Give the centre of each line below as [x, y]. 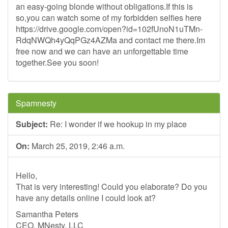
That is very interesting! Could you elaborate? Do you [111, 187]
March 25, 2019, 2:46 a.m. [77, 146]
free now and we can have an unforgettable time [102, 51]
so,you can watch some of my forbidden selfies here [109, 18]
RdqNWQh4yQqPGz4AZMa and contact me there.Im [110, 40]
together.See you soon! [57, 62]
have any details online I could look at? [86, 198]
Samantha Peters [47, 214]
